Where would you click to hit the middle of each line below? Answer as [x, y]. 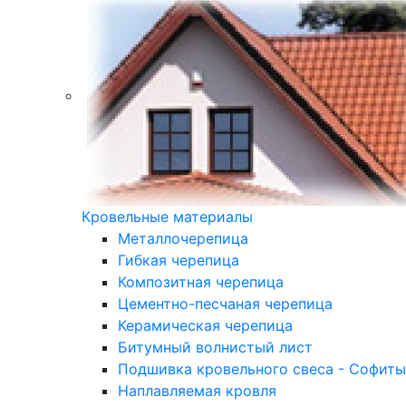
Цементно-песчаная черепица [225, 303]
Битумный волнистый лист [215, 347]
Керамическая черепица [205, 325]
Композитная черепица [201, 281]
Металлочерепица [183, 238]
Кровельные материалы [167, 216]
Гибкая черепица [179, 260]
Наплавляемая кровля [197, 390]
